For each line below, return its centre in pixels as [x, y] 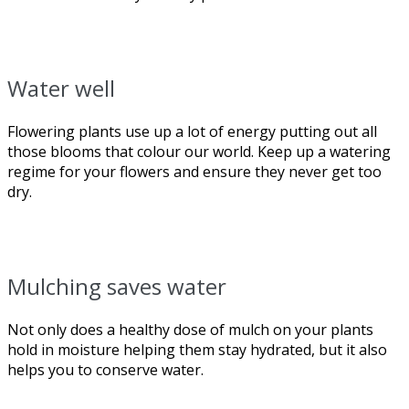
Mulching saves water [117, 286]
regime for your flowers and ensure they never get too [194, 171]
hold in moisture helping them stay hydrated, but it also [197, 349]
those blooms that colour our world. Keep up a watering [199, 151]
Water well [61, 88]
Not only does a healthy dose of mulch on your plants [190, 329]
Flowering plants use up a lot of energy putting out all [192, 131]
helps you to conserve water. [105, 369]
